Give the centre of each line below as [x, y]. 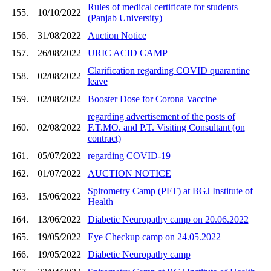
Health [100, 201]
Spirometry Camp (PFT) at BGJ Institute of [170, 191]
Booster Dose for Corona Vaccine [152, 99]
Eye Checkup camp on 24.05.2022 [154, 237]
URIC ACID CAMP [127, 53]
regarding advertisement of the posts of [161, 116]
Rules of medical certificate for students [162, 7]
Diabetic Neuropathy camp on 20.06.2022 [168, 219]
